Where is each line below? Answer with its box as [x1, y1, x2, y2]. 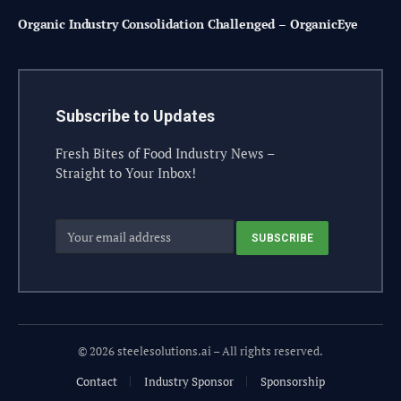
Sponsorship [260, 372, 325, 389]
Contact [76, 372, 117, 389]
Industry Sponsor [144, 372, 234, 389]
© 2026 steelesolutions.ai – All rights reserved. [78, 342, 323, 359]
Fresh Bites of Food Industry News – [55, 144, 275, 163]
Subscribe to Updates [55, 107, 215, 126]
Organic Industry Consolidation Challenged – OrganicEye [18, 15, 358, 33]
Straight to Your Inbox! [55, 164, 196, 183]
